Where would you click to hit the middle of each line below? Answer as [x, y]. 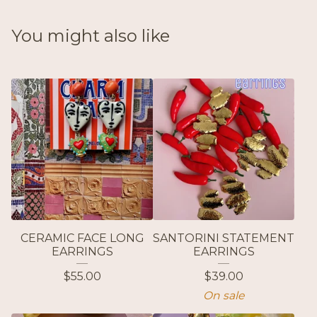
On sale [224, 296]
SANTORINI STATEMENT [224, 238]
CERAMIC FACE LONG [82, 238]
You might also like [91, 36]
